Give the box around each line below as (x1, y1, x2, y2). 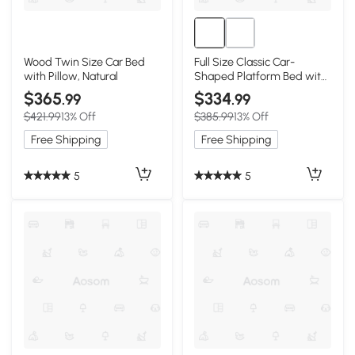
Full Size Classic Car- (194, 54, 296, 69)
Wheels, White (194, 82, 264, 97)
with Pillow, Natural (23, 68, 118, 83)
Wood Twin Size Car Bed (23, 54, 145, 69)
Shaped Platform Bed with (194, 68, 328, 83)
